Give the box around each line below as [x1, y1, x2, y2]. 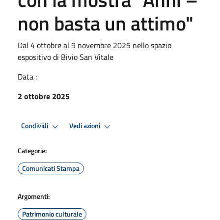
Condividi [21, 120, 50, 132]
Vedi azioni [69, 120, 102, 132]
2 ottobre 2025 [18, 90, 70, 102]
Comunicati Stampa [22, 163, 80, 173]
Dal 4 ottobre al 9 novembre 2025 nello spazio [18, 39, 171, 51]
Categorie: [18, 145, 47, 156]
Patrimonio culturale [22, 208, 82, 219]
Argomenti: [18, 191, 50, 201]
